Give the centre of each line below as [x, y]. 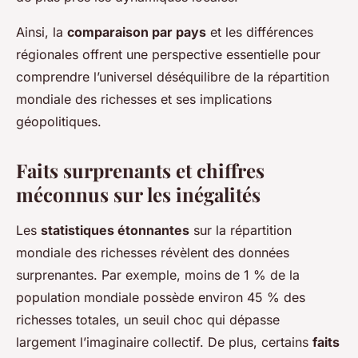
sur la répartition [241, 231]
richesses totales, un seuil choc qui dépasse [148, 320]
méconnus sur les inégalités [138, 195]
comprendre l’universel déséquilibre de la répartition [173, 77]
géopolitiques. [59, 122]
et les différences [260, 32]
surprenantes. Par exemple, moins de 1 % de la [158, 275]
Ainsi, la [42, 32]
